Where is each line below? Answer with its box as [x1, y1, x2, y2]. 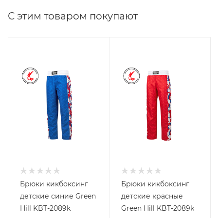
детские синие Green [20, 192, 96, 201]
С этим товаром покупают [8, 10, 138, 22]
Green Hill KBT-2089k [121, 204, 194, 213]
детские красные [121, 192, 183, 201]
